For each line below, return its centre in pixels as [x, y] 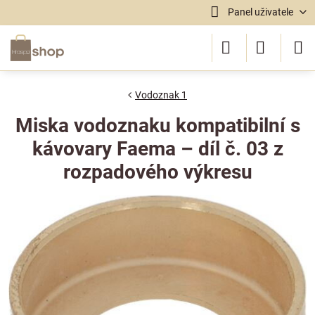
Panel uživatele [260, 12]
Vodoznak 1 [161, 95]
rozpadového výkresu [157, 172]
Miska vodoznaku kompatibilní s [157, 126]
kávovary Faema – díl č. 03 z [157, 149]
